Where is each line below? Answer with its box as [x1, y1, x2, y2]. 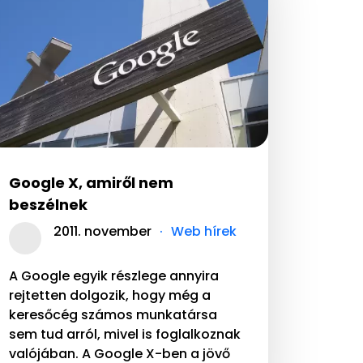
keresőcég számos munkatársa [9, 305, 217, 325]
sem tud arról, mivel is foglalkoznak [9, 325, 241, 344]
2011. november [53, 222, 152, 241]
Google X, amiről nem [9, 173, 173, 194]
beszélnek [9, 194, 88, 216]
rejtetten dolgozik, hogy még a [9, 286, 211, 305]
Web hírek [171, 222, 237, 241]
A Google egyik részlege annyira [9, 267, 219, 286]
